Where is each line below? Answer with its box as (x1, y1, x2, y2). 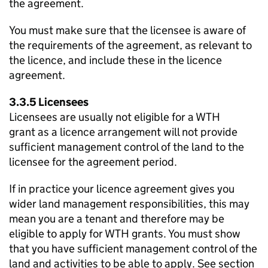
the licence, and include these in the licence (9, 53, 222, 67)
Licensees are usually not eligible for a (9, 110, 196, 124)
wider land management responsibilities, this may (9, 197, 249, 211)
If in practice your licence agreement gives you (9, 182, 234, 196)
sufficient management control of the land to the (9, 140, 244, 154)
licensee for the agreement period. (9, 155, 177, 169)
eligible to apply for (9, 227, 105, 240)
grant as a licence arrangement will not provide (9, 125, 237, 139)
